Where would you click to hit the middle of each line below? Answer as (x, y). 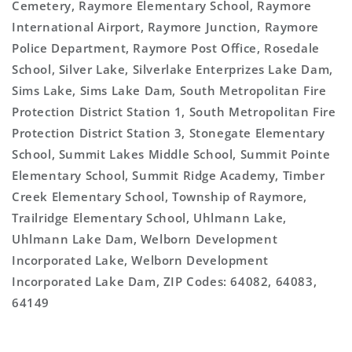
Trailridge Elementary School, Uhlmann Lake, (149, 217)
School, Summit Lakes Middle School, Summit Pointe (171, 154)
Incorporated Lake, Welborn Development (140, 260)
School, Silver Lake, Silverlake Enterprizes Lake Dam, (172, 69)
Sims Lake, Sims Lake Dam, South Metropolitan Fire (169, 90)
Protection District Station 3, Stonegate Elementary (169, 132)
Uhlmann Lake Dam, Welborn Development (145, 238)
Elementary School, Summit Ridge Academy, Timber (169, 175)
